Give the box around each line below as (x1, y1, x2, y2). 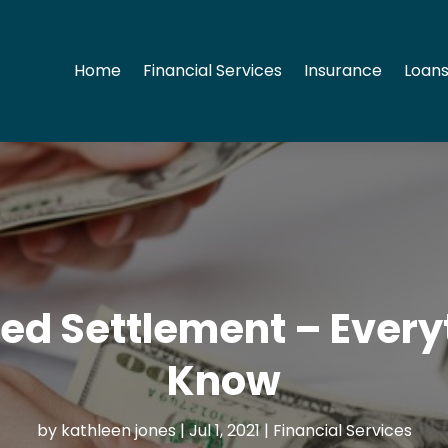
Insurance (304, 59, 383, 83)
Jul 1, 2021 (188, 419, 260, 443)
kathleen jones (60, 419, 176, 443)
